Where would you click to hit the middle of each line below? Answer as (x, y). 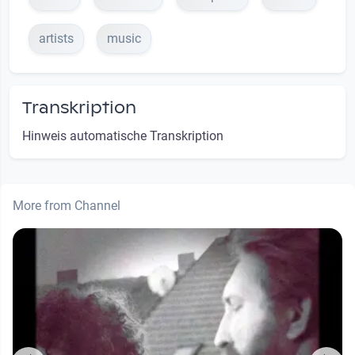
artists (56, 38)
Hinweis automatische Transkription (123, 136)
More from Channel (67, 205)
